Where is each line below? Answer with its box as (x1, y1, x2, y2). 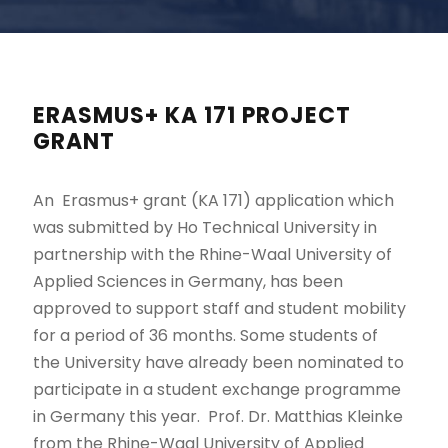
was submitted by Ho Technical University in (33, 216, 378, 239)
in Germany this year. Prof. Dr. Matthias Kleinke (33, 405, 404, 428)
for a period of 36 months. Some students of (33, 324, 379, 347)
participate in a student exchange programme (33, 378, 402, 401)
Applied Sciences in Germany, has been (33, 270, 344, 293)
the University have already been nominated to (33, 351, 405, 374)
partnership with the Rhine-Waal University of (33, 243, 393, 266)
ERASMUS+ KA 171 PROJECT (33, 100, 352, 131)
